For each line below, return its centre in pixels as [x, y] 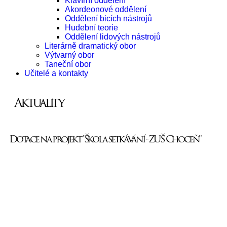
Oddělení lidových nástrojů [113, 37]
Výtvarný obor [69, 55]
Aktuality [39, 103]
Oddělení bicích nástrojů [108, 18]
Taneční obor [68, 64]
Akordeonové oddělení [106, 9]
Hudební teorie [91, 28]
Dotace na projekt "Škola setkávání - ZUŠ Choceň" [105, 139]
